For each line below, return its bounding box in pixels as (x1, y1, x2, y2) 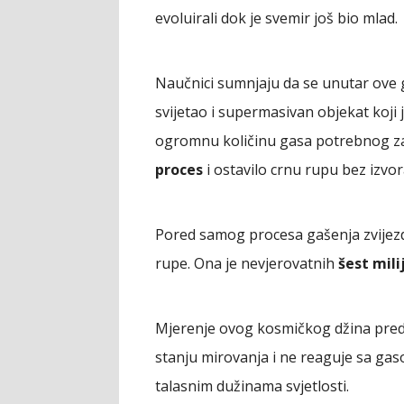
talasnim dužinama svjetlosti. (155, 375, 349, 396)
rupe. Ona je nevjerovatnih (155, 252, 338, 273)
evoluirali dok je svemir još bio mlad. (155, 7, 398, 28)
